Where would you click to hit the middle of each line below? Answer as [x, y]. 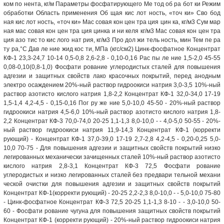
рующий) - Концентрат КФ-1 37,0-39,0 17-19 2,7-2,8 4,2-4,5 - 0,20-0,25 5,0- [112, 139]
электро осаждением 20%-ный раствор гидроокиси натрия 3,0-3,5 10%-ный [112, 85]
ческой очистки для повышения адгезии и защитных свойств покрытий [112, 184]
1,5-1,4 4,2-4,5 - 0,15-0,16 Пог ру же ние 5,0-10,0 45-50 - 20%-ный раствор [112, 103]
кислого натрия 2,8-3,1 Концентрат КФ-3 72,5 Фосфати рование [112, 166]
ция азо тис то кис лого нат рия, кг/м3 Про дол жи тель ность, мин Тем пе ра [112, 40]
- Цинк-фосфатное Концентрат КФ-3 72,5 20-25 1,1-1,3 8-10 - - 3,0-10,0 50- [112, 202]
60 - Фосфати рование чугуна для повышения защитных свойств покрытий [112, 211]
